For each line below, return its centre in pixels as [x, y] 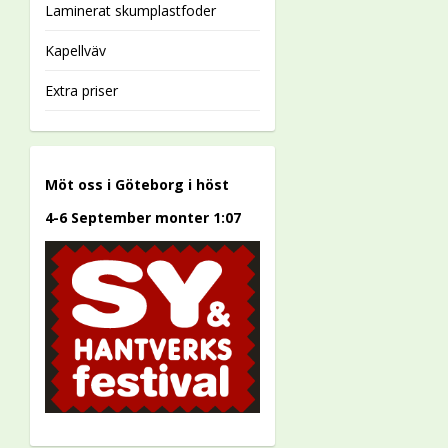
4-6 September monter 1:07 [143, 217]
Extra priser [81, 90]
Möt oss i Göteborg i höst [137, 184]
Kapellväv [75, 50]
